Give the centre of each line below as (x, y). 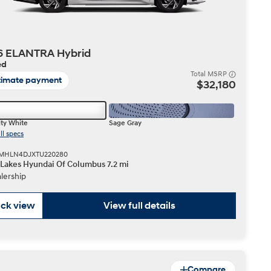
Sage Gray (125, 123)
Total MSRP (210, 74)
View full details (139, 206)
